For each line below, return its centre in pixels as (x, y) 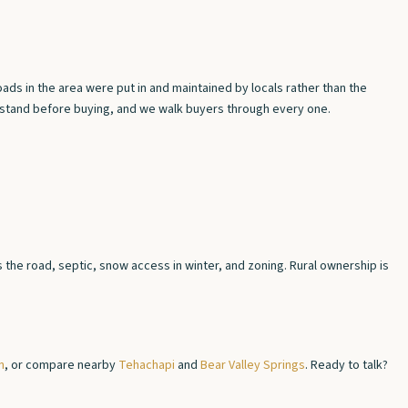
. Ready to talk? (347, 365)
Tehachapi (147, 365)
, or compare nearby (61, 365)
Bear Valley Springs (253, 365)
